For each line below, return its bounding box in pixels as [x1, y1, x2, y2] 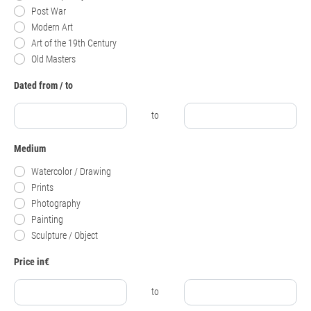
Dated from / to [14, 80, 73, 92]
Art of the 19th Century [31, 37, 117, 49]
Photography [31, 198, 81, 210]
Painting [31, 214, 63, 226]
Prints [31, 182, 53, 194]
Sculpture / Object [31, 230, 98, 242]
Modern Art [31, 22, 73, 33]
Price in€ [14, 256, 49, 268]
